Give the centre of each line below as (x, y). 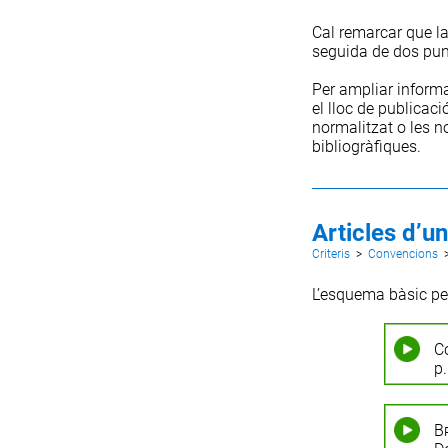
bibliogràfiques (364, 146)
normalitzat (352, 127)
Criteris (330, 253)
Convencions (402, 253)
